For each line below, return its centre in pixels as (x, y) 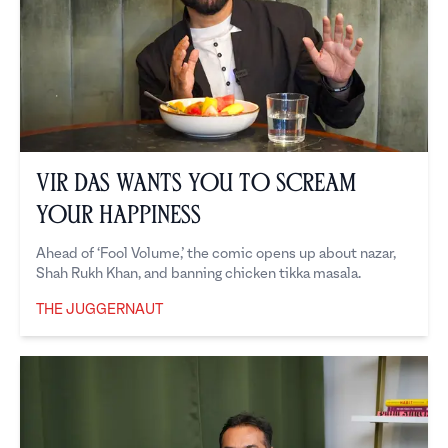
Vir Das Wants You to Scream (196, 183)
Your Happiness (118, 215)
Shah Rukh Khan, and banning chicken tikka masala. (198, 274)
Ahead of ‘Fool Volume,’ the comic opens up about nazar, (216, 254)
